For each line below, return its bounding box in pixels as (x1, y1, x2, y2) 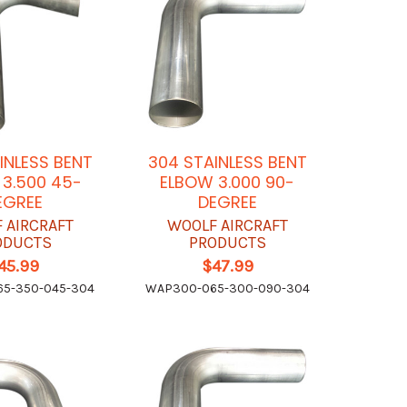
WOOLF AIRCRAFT (166, 215, 288, 236)
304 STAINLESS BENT (147, 151, 307, 174)
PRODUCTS (188, 233, 266, 253)
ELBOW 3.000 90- (160, 171, 295, 194)
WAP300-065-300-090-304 (144, 281, 310, 297)
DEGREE (197, 191, 257, 214)
